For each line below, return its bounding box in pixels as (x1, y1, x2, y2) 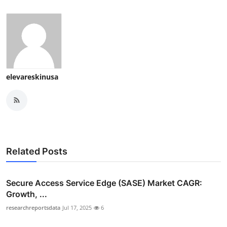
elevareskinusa (6, 71, 58, 82)
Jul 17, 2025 (62, 203, 92, 211)
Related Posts (6, 145, 67, 157)
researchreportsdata (6, 203, 60, 211)
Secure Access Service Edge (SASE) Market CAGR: (6, 177, 202, 188)
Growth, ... (6, 188, 47, 199)
